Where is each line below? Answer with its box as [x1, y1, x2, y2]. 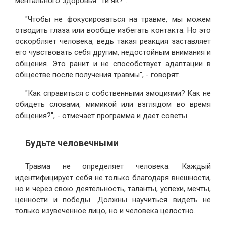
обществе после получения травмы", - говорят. [15, 70, 180, 80]
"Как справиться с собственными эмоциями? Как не [25, 89, 211, 98]
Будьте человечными [25, 138, 119, 149]
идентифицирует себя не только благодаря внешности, [15, 173, 211, 183]
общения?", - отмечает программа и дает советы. [15, 111, 189, 121]
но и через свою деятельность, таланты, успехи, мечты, [15, 184, 211, 194]
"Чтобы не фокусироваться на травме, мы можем [25, 15, 211, 24]
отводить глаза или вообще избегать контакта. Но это [15, 26, 211, 35]
